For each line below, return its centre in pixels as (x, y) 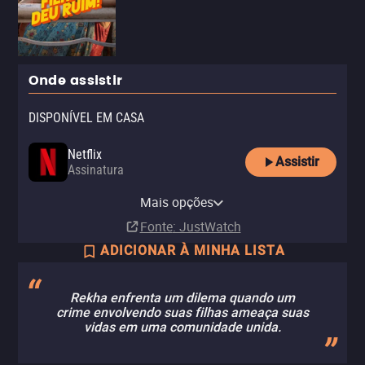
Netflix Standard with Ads (142, 186)
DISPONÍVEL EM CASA (86, 118)
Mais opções (177, 202)
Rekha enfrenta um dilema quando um (182, 298)
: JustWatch (207, 226)
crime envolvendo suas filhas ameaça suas (182, 312)
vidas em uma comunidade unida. (182, 327)
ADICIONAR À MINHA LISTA (192, 251)
